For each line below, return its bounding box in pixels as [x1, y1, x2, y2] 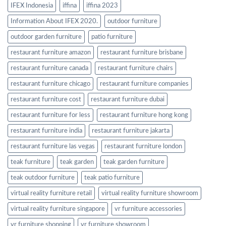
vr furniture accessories [115, 205, 182, 212]
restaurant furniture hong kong [100, 111, 188, 118]
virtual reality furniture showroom [101, 190, 198, 196]
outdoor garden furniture [11, 33, 82, 40]
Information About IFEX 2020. [11, 18, 98, 24]
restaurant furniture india [11, 127, 82, 134]
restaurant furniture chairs [98, 65, 173, 71]
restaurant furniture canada [11, 65, 88, 71]
